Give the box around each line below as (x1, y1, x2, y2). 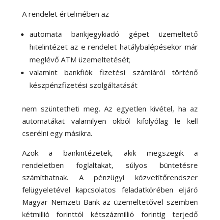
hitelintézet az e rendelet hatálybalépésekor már (29, 41, 198, 52)
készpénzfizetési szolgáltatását (29, 80, 137, 90)
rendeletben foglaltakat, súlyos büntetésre (22, 160, 198, 170)
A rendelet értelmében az (22, 8, 109, 19)
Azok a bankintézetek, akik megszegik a (22, 147, 198, 158)
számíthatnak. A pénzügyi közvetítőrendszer (22, 172, 198, 182)
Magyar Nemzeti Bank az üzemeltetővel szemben (22, 196, 198, 207)
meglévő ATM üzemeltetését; (29, 54, 131, 64)
